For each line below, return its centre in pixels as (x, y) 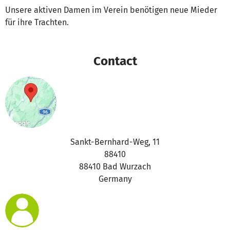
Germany (115, 179)
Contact (115, 61)
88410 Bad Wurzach (115, 167)
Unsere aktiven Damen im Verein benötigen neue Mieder (111, 10)
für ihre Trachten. (37, 23)
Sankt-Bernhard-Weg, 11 (115, 142)
